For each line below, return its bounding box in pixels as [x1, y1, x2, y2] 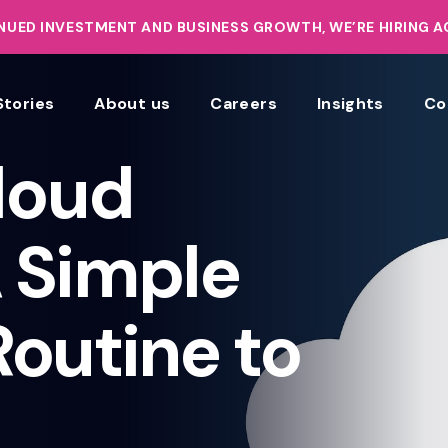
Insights [316, 93, 384, 115]
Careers [210, 93, 277, 115]
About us [94, 93, 171, 115]
